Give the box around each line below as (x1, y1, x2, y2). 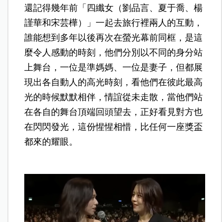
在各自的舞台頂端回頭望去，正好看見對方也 (24, 107, 203, 117)
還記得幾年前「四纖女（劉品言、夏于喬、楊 (24, 2, 203, 13)
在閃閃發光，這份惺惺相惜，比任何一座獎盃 (24, 121, 203, 132)
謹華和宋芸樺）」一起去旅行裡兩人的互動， (24, 17, 203, 28)
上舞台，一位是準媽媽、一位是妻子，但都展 (24, 62, 203, 72)
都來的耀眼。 (24, 136, 78, 147)
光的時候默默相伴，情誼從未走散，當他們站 (24, 92, 203, 102)
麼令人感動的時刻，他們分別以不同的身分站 (24, 47, 203, 57)
